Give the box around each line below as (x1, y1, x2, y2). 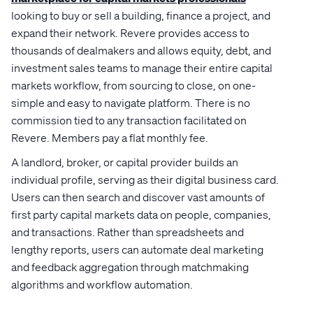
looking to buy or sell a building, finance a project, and (11, 8, 270, 22)
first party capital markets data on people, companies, (11, 208, 271, 221)
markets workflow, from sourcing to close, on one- (11, 78, 256, 92)
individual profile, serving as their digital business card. (11, 173, 279, 187)
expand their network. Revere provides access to (11, 26, 249, 40)
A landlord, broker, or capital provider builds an (11, 155, 238, 169)
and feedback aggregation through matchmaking (11, 260, 249, 274)
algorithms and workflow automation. (11, 277, 193, 291)
